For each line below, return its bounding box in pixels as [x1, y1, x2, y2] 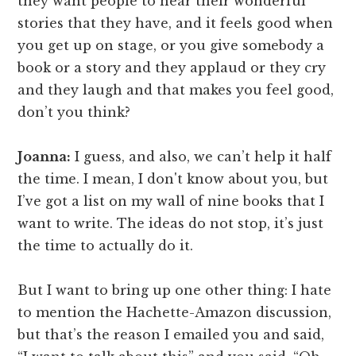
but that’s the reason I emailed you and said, [17, 327, 325, 343]
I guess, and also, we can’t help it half [71, 149, 332, 165]
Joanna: [17, 149, 72, 165]
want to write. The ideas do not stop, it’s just [17, 215, 324, 232]
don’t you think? [17, 104, 131, 121]
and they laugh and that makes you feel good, [17, 82, 335, 99]
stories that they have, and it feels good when [17, 15, 334, 32]
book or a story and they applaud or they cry [17, 60, 327, 76]
